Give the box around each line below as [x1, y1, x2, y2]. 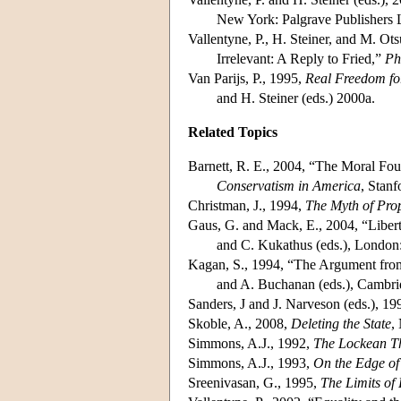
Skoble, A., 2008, [188, 315, 291, 331]
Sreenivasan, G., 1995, [188, 374, 320, 390]
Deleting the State [291, 315, 391, 331]
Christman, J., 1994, [188, 197, 305, 213]
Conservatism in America [217, 177, 361, 193]
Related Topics [188, 124, 277, 140]
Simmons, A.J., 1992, [188, 335, 313, 351]
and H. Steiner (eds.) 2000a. [217, 90, 375, 106]
